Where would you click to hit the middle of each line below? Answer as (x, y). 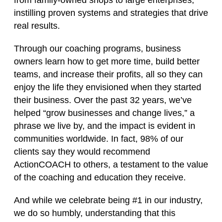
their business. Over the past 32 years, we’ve (103, 100)
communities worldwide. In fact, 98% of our (99, 139)
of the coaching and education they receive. (100, 177)
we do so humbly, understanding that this (95, 213)
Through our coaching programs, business (97, 49)
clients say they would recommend (82, 152)
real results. (37, 26)
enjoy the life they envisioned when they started (108, 87)
